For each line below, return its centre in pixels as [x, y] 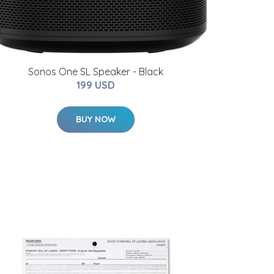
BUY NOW [95, 119]
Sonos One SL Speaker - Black [95, 72]
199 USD [95, 85]
